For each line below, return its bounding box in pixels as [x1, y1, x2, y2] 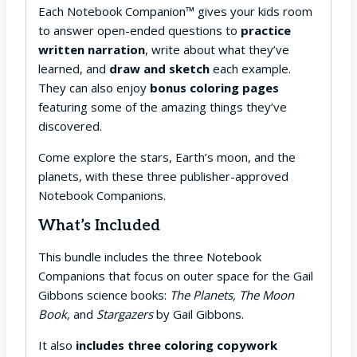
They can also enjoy [38, 79, 150, 96]
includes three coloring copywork [76, 336, 277, 353]
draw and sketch [109, 60, 210, 76]
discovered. [38, 117, 102, 134]
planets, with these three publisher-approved [38, 167, 288, 184]
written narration [38, 41, 145, 57]
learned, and [38, 60, 109, 76]
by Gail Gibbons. [156, 305, 244, 322]
